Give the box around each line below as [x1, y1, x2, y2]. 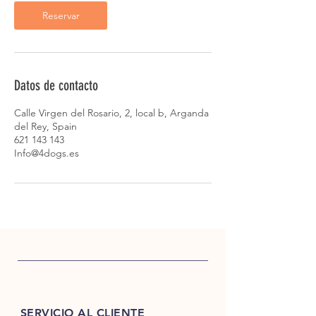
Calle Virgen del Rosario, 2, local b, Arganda [14, 107, 209, 119]
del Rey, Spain [14, 120, 77, 133]
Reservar [42, 9, 80, 22]
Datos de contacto [14, 77, 98, 94]
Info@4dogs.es [14, 147, 79, 159]
